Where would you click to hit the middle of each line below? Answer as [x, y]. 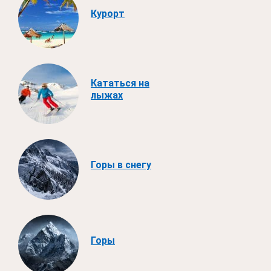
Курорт [108, 13]
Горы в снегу [121, 165]
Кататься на [120, 83]
